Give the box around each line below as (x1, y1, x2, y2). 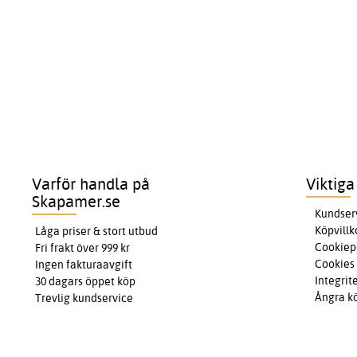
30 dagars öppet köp (35, 274, 136, 289)
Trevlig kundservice (35, 291, 134, 306)
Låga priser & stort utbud (35, 224, 159, 239)
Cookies (314, 257, 355, 272)
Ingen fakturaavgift (35, 257, 133, 273)
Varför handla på (32, 174, 151, 194)
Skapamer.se (32, 191, 121, 212)
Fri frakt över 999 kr (35, 241, 131, 256)
